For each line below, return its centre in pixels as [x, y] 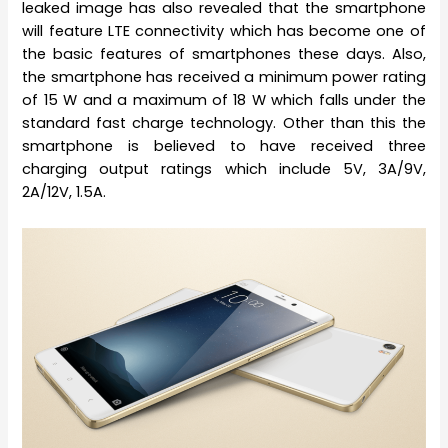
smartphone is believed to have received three [224, 146]
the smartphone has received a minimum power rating [224, 77]
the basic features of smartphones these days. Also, [224, 54]
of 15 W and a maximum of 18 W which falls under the [224, 100]
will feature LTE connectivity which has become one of [224, 31]
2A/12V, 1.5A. [64, 192]
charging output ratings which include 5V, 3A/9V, [224, 169]
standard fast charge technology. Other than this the [224, 123]
